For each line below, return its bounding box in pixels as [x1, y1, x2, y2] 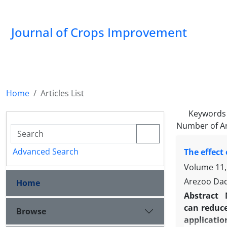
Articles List [41, 88, 84, 99]
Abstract [184, 190, 221, 202]
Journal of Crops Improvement [11, 24, 187, 41]
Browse [16, 205, 46, 217]
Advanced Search [13, 146, 79, 157]
